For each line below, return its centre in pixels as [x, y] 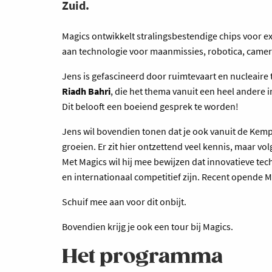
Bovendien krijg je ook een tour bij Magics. [148, 226]
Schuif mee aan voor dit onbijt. [125, 201]
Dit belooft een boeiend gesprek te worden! [151, 106]
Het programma [142, 257]
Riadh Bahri [86, 91]
